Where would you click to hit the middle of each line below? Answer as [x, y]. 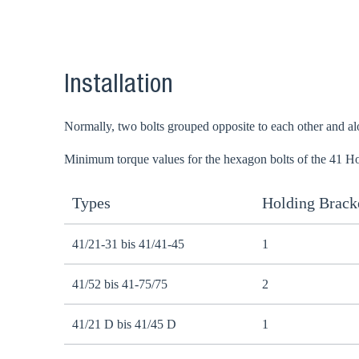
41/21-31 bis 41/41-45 [128, 244]
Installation [119, 87]
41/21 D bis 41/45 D [124, 324]
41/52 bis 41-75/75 [120, 284]
